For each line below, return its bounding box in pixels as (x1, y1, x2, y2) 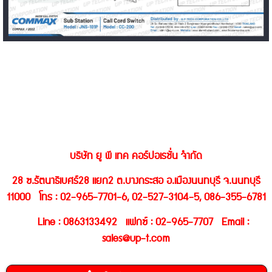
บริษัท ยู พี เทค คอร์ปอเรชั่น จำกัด (70, 148, 202, 165)
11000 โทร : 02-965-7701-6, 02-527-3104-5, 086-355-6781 (6, 189, 266, 206)
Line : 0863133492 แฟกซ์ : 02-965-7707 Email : (23, 214, 249, 231)
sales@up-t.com (102, 231, 170, 248)
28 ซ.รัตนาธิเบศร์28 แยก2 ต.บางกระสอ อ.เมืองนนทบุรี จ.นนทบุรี (12, 173, 260, 190)
